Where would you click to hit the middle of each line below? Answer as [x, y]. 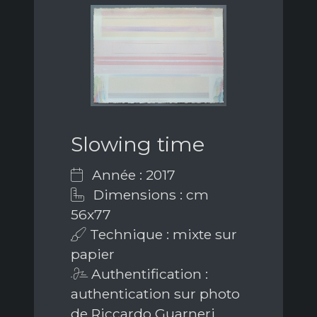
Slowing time [138, 144]
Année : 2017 [132, 174]
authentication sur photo [155, 293]
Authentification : [148, 273]
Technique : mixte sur [162, 234]
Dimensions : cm [149, 194]
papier [93, 254]
